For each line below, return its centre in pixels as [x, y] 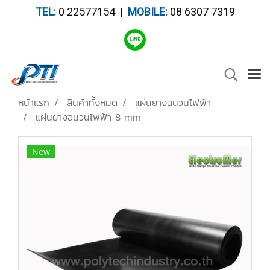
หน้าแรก [34, 102]
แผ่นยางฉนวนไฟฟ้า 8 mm [88, 117]
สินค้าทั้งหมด [92, 102]
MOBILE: [147, 12]
